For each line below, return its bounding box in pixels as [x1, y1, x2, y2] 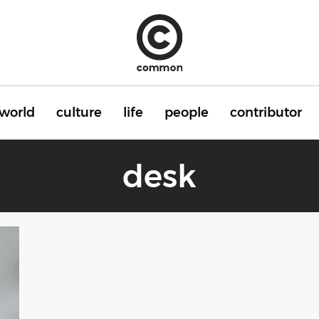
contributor [230, 105, 302, 120]
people [164, 105, 209, 120]
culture [56, 105, 102, 120]
